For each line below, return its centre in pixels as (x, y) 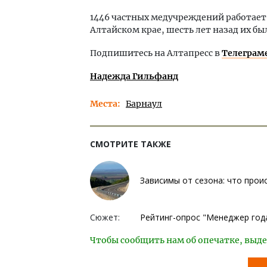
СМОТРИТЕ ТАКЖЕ (131, 144)
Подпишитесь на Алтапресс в (156, 53)
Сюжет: (105, 217)
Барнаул (144, 103)
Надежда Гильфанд (134, 76)
